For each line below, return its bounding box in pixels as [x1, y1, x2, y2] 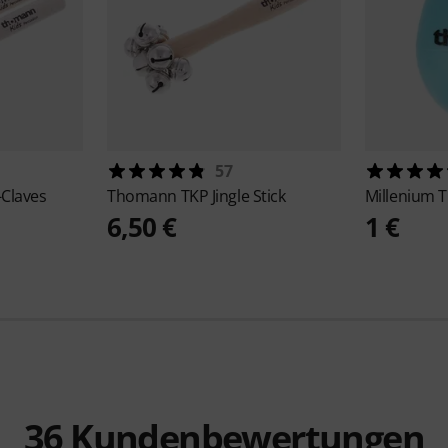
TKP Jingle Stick [180, 184, 286, 207]
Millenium [364, 184, 439, 207]
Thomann [107, 184, 181, 207]
